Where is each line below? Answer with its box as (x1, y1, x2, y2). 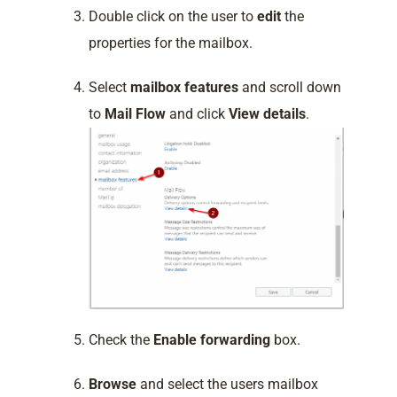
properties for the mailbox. (89, 34, 253, 51)
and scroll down (238, 78, 341, 96)
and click (166, 105, 229, 122)
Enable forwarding (153, 331, 270, 348)
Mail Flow (105, 105, 166, 122)
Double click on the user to (89, 7, 257, 25)
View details (229, 105, 306, 122)
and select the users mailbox (136, 375, 318, 393)
